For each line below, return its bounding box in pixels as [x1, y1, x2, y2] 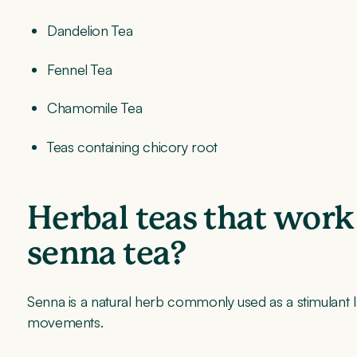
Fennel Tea [47, 60, 112, 78]
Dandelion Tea [47, 22, 133, 40]
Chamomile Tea [47, 99, 143, 117]
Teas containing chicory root [47, 137, 218, 155]
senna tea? [27, 237, 186, 270]
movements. [27, 312, 108, 331]
